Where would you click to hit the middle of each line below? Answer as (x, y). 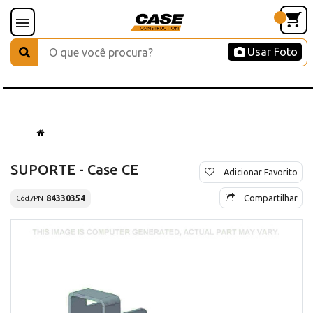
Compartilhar (271, 197)
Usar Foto (272, 52)
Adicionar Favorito (261, 172)
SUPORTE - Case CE (74, 169)
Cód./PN (30, 198)
